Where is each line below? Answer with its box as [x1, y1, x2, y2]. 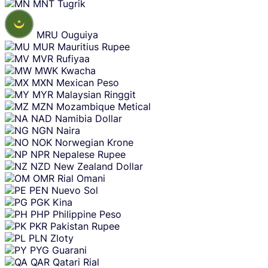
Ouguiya [61, 29, 98, 41]
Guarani [52, 244, 87, 257]
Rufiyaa [56, 53, 90, 65]
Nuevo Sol [51, 184, 98, 197]
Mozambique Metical [56, 100, 151, 113]
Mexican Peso [56, 77, 119, 89]
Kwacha [61, 65, 96, 77]
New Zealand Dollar [54, 160, 143, 173]
